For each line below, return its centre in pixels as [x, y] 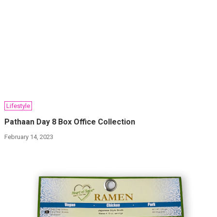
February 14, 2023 [29, 137]
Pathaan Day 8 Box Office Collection [70, 122]
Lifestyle [18, 106]
